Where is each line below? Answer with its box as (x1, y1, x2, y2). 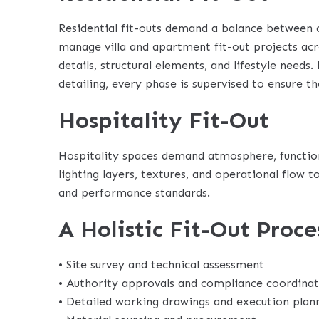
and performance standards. (58, 185, 210, 199)
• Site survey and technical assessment (58, 257, 264, 271)
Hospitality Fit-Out (58, 106, 269, 134)
